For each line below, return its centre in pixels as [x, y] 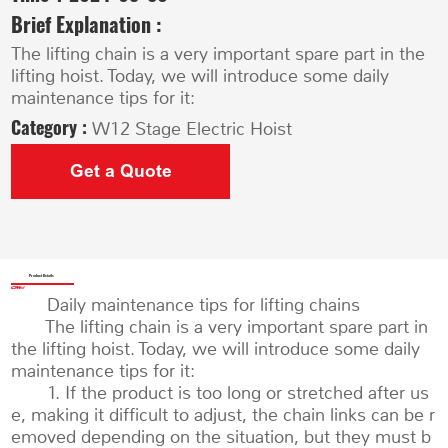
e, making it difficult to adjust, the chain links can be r [223, 414]
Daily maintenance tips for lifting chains [186, 304]
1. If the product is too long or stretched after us [220, 392]
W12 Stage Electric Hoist [192, 128]
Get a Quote [120, 171]
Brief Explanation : [87, 23]
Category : [52, 126]
